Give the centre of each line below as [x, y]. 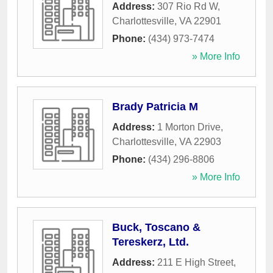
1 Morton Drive [189, 127]
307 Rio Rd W [187, 7]
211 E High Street [195, 263]
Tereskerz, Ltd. [151, 242]
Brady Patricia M [155, 107]
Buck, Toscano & [156, 228]
